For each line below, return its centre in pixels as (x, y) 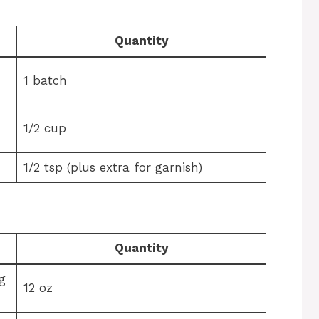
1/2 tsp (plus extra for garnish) (113, 167)
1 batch (45, 80)
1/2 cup (45, 128)
